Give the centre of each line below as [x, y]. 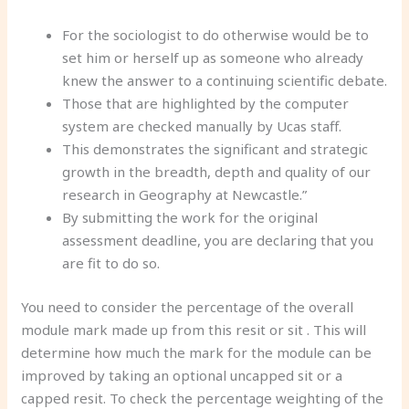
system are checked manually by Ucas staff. [202, 126]
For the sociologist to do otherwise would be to [216, 35]
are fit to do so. [111, 263]
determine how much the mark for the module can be [197, 352]
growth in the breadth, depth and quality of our [217, 172]
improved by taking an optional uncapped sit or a [182, 375]
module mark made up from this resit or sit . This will [194, 329]
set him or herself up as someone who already [213, 58]
